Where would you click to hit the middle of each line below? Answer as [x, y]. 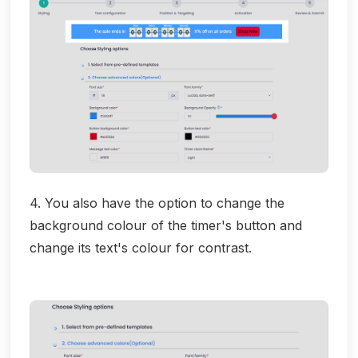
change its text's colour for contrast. [141, 247]
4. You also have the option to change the [157, 203]
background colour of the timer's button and [166, 225]
